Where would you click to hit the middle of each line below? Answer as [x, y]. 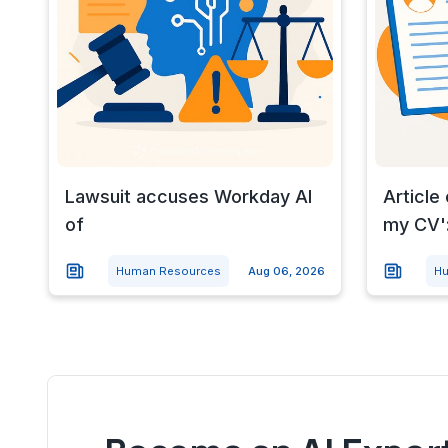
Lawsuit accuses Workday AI [188, 196]
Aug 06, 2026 [286, 270]
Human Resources [168, 270]
